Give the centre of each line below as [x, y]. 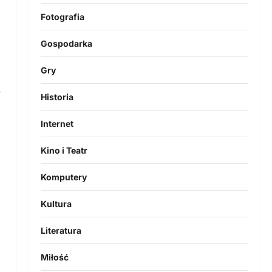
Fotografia [62, 16]
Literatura [61, 230]
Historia [57, 97]
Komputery [63, 177]
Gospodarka [66, 43]
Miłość [54, 257]
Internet [57, 123]
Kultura [56, 203]
